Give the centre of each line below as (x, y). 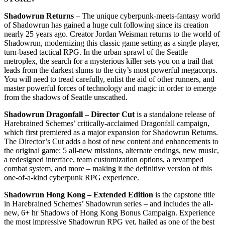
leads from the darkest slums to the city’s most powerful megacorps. (111, 70)
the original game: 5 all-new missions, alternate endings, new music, (111, 151)
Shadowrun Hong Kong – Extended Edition (79, 195)
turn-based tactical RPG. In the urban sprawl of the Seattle (96, 52)
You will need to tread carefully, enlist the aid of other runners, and (109, 79)
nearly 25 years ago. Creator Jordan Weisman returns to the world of (112, 34)
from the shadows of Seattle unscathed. (66, 97)
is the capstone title (184, 195)
